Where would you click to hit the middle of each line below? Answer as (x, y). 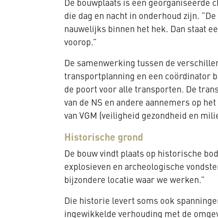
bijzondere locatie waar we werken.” (135, 180)
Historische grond (104, 136)
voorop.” (81, 43)
